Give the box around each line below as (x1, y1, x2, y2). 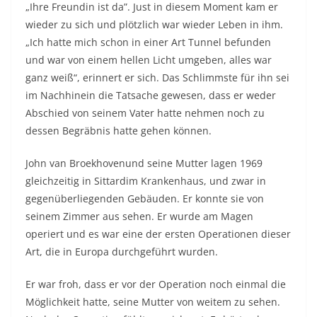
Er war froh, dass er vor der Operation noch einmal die (25, 277, 286, 292)
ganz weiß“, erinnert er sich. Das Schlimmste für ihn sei (25, 71, 289, 85)
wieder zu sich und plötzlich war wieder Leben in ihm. (25, 18, 283, 32)
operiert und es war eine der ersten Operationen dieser (25, 227, 291, 241)
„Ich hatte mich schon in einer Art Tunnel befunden (25, 35, 271, 50)
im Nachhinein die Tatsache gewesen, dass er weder (25, 88, 276, 103)
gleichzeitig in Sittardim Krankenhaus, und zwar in (25, 174, 266, 188)
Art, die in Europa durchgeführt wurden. (25, 245, 218, 259)
